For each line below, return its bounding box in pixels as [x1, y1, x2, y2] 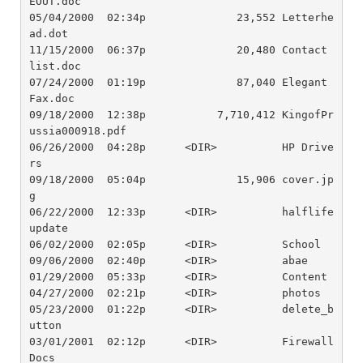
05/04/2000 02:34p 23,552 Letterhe [28, 11, 334, 23]
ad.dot [28, 27, 68, 40]
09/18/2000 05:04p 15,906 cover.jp [28, 173, 334, 186]
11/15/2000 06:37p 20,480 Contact [28, 43, 327, 56]
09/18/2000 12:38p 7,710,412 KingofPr [28, 108, 334, 121]
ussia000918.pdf [28, 124, 126, 137]
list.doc [28, 59, 81, 72]
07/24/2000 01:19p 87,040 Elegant [28, 75, 327, 88]
